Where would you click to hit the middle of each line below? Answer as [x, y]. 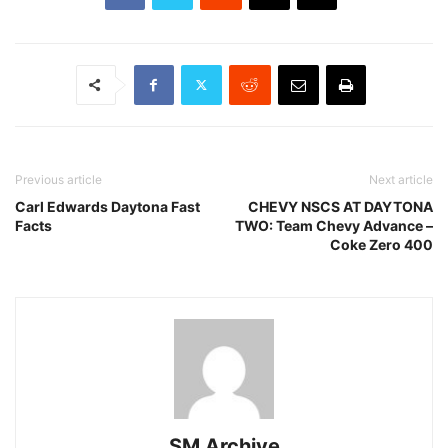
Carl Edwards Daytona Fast [107, 206]
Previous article [58, 179]
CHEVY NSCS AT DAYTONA [340, 206]
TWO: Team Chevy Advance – [334, 225]
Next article [401, 179]
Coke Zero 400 [381, 244]
